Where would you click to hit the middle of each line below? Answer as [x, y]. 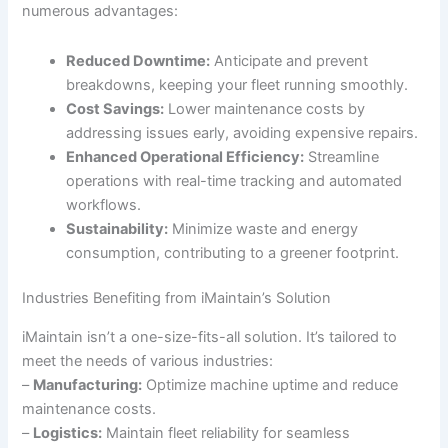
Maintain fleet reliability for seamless [226, 432]
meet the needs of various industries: [148, 360]
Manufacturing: [88, 384]
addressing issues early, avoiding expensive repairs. [242, 132]
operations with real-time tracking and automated [234, 180]
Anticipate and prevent [289, 60]
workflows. [104, 204]
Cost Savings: [115, 108]
